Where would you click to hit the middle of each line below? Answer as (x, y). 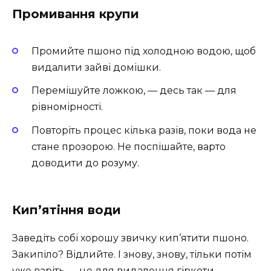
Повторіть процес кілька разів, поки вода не (144, 130)
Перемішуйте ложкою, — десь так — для (134, 91)
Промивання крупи (76, 14)
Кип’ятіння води (67, 210)
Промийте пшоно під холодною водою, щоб (144, 51)
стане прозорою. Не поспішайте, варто (129, 146)
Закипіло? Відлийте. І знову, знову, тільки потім (132, 254)
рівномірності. (67, 107)
